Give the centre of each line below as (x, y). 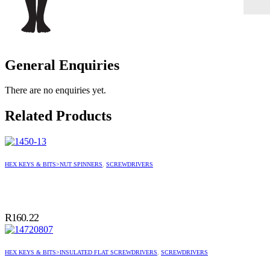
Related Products (58, 116)
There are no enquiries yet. (55, 90)
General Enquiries (62, 65)
